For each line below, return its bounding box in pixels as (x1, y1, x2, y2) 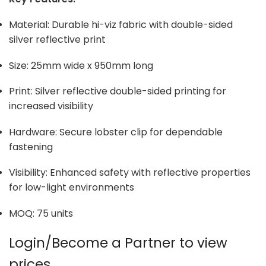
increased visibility (9, 99, 93, 113)
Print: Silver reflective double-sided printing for (9, 84, 226, 99)
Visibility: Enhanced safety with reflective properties (9, 166, 251, 180)
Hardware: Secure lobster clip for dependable (9, 125, 223, 139)
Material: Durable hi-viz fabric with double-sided (9, 18, 233, 32)
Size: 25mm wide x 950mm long (9, 58, 153, 72)
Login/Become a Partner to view (9, 233, 227, 252)
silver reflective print (9, 33, 106, 47)
